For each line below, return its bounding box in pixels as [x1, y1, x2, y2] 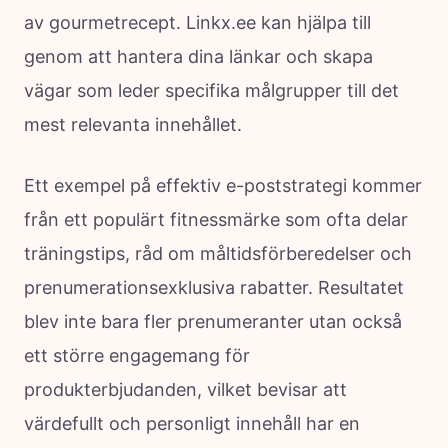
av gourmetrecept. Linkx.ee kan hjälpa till [24, 11, 371, 33]
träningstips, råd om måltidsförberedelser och [24, 242, 412, 264]
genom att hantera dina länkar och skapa [24, 45, 373, 67]
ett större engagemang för [24, 344, 250, 366]
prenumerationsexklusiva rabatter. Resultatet [24, 276, 404, 298]
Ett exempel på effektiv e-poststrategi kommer [24, 174, 422, 196]
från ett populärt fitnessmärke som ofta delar [24, 208, 408, 230]
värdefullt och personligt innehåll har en [24, 412, 360, 434]
